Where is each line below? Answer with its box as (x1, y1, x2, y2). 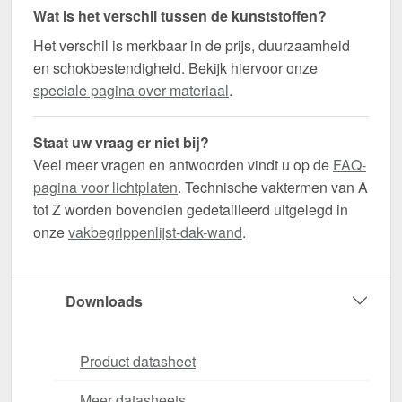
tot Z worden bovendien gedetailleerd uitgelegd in (33, 199, 348, 221)
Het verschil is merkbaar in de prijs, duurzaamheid (33, 35, 350, 57)
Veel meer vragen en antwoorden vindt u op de (33, 154, 333, 176)
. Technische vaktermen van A (178, 177, 368, 198)
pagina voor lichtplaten (33, 177, 178, 198)
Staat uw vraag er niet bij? (33, 132, 209, 153)
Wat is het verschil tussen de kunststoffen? (33, 5, 327, 27)
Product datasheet (80, 350, 196, 371)
